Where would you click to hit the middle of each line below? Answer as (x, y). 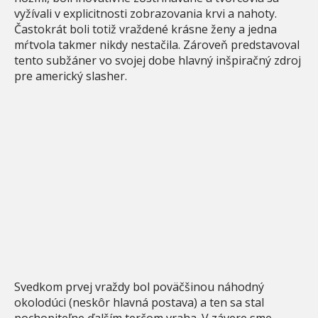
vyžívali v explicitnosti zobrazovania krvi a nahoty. (146, 13)
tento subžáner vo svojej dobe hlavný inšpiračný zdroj (158, 60)
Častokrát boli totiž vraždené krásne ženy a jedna (146, 29)
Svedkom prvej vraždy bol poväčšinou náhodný (139, 286)
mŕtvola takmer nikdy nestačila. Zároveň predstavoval (157, 44)
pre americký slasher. (71, 76)
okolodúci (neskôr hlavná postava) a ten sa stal (139, 302)
